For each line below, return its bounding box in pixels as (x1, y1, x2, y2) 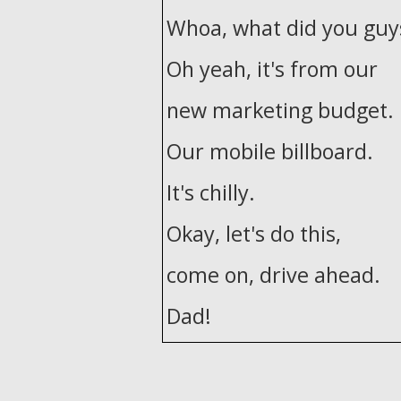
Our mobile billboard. (166, 137, 373, 166)
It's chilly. (166, 178, 255, 207)
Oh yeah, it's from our (166, 55, 378, 83)
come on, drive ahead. (166, 260, 380, 289)
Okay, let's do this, (166, 219, 341, 248)
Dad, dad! (166, 343, 259, 371)
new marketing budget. (166, 96, 394, 124)
